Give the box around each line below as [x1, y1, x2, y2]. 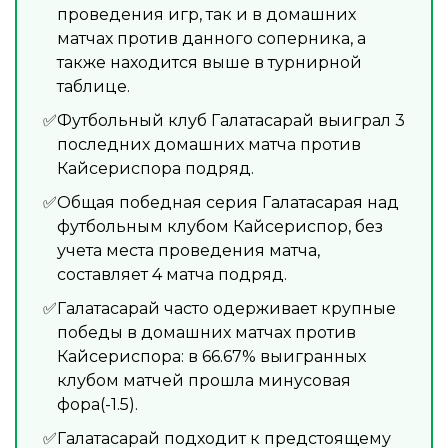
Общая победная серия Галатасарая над [57, 192, 399, 212]
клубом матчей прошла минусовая [57, 370, 351, 390]
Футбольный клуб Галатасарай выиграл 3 [57, 110, 405, 130]
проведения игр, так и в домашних [57, 4, 356, 24]
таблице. [57, 76, 130, 96]
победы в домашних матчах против [57, 322, 356, 342]
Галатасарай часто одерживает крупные [57, 298, 396, 318]
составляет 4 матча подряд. [57, 264, 287, 284]
